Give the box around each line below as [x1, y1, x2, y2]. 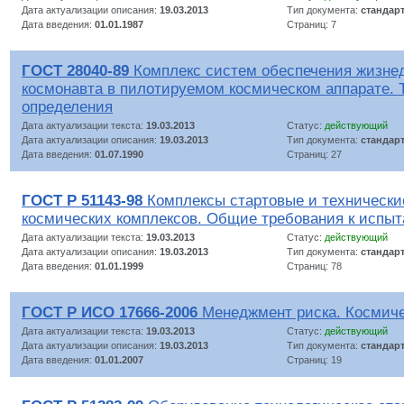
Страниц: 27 [287, 148, 342, 160]
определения [22, 97, 113, 115]
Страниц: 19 [287, 353, 342, 365]
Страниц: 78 [287, 260, 342, 271]
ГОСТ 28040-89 [22, 61, 129, 79]
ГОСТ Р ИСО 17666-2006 [22, 303, 197, 321]
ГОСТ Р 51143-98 [22, 191, 142, 209]
